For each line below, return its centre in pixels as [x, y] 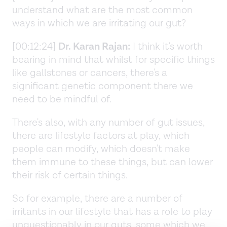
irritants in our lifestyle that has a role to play [112, 212]
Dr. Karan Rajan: [94, 46]
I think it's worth [166, 46]
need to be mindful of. [63, 99]
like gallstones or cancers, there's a [90, 73]
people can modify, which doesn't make [101, 149]
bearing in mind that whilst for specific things [113, 60]
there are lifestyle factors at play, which [101, 136]
